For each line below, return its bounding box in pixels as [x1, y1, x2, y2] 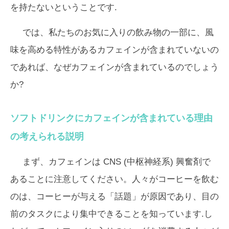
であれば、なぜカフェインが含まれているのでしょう [10, 62, 219, 73]
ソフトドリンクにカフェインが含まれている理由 [10, 113, 213, 124]
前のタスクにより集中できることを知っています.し [10, 209, 213, 219]
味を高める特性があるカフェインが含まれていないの [10, 45, 219, 55]
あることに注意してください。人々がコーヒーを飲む [10, 174, 219, 185]
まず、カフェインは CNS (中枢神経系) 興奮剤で [22, 157, 211, 167]
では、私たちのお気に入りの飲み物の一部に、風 [22, 28, 214, 38]
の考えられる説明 [10, 131, 84, 142]
